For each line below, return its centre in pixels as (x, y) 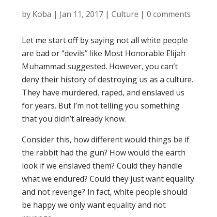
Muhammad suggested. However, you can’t (100, 66)
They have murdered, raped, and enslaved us (103, 93)
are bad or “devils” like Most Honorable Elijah (103, 53)
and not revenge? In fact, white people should (104, 192)
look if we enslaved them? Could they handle (102, 166)
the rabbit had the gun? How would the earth (103, 153)
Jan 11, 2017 (81, 14)
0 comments (169, 14)
